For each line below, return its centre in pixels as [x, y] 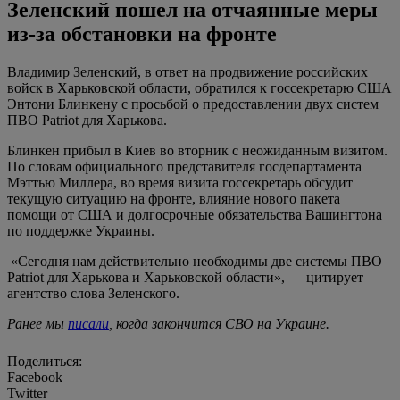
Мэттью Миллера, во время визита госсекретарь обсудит [180, 183]
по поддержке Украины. [81, 231]
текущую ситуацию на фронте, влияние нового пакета [174, 199]
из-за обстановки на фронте [142, 34]
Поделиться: [45, 362]
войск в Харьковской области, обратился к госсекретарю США [200, 88]
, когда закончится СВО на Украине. [221, 324]
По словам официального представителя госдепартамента [184, 167]
